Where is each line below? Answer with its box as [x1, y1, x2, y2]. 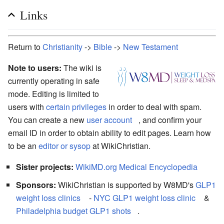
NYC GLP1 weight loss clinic [93, 191, 195, 203]
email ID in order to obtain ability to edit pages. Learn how [8, 126, 211, 138]
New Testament [123, 40, 178, 52]
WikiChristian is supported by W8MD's [56, 178, 195, 190]
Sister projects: [16, 160, 73, 172]
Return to [8, 40, 42, 52]
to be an [8, 139, 38, 151]
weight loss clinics [16, 191, 80, 203]
